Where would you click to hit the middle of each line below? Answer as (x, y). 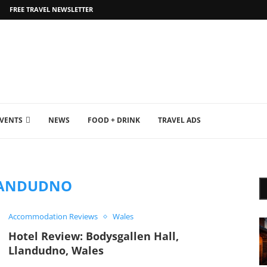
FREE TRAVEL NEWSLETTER (51, 9)
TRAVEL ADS (179, 120)
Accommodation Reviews (53, 216)
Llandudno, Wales (56, 250)
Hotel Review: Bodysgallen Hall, (93, 236)
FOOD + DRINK (114, 120)
